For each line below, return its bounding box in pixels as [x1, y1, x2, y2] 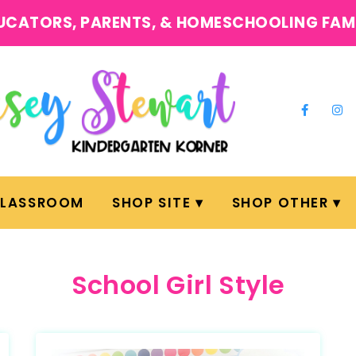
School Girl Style [71, 267, 285, 303]
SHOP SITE [112, 193, 192, 212]
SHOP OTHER [231, 193, 329, 212]
